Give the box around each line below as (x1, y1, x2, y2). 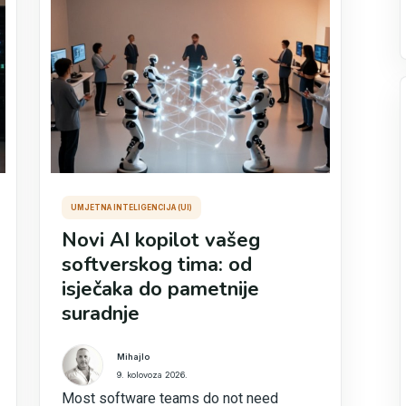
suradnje (62, 300, 140, 327)
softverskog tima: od (62, 251, 253, 278)
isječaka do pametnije (62, 275, 260, 303)
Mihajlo (117, 351, 150, 362)
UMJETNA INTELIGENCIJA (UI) (71, 203, 193, 212)
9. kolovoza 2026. (117, 369, 188, 380)
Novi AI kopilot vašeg (62, 227, 261, 254)
